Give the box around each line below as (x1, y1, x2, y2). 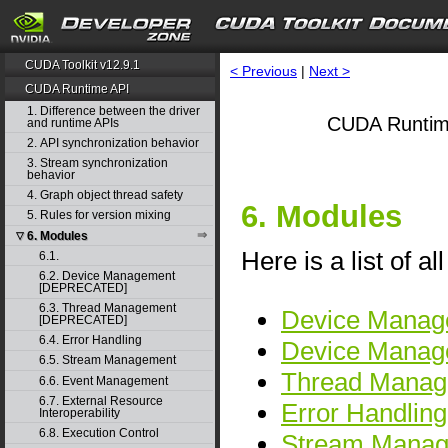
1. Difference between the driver (26, 103, 200, 118)
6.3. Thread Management (38, 301, 176, 316)
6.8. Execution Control (38, 426, 159, 441)
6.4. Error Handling (38, 333, 142, 348)
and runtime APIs (26, 115, 119, 130)
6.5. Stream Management (38, 353, 176, 368)
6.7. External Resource (38, 393, 163, 408)
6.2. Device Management (38, 268, 175, 283)
